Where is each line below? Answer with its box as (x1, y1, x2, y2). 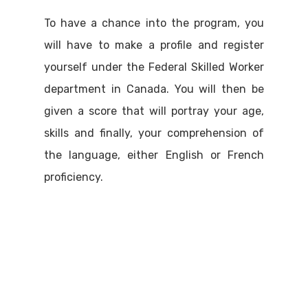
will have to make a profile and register (44, 38, 264, 52)
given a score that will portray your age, (44, 104, 264, 118)
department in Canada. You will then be (44, 82, 264, 96)
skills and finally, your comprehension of (44, 126, 264, 140)
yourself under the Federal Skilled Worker (44, 60, 264, 74)
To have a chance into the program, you (44, 16, 264, 30)
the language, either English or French (44, 148, 264, 162)
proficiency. (44, 170, 103, 184)
